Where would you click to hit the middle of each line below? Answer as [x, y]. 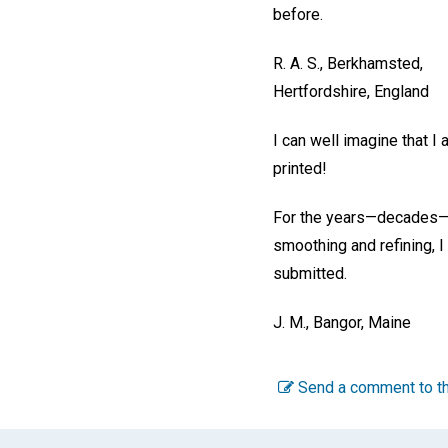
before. [298, 15]
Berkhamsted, [375, 64]
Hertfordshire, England [351, 92]
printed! [300, 168]
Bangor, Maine [362, 322]
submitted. [310, 273]
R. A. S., [298, 64]
